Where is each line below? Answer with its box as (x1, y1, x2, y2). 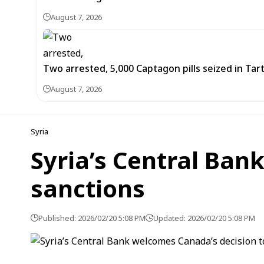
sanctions (31, 172, 145, 204)
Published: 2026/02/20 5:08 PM (38, 213, 146, 223)
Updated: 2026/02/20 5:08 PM (153, 213, 255, 223)
